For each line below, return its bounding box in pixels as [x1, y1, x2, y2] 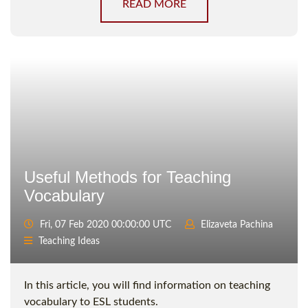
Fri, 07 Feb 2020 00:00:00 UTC [37, 220, 171, 230]
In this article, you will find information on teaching [24, 280, 270, 291]
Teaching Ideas [38, 236, 100, 247]
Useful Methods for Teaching [24, 168, 231, 187]
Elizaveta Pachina [201, 220, 273, 230]
